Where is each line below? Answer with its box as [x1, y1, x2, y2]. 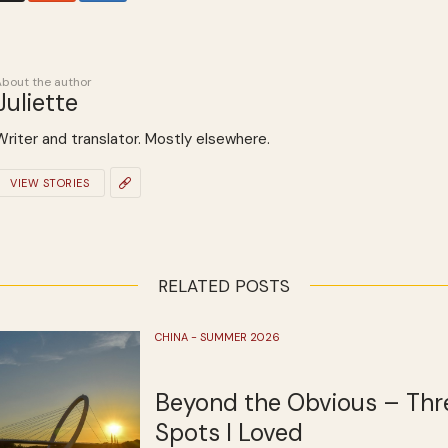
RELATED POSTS [158, 275, 290, 298]
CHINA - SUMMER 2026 [154, 330, 280, 345]
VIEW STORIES [10, 175, 89, 190]
